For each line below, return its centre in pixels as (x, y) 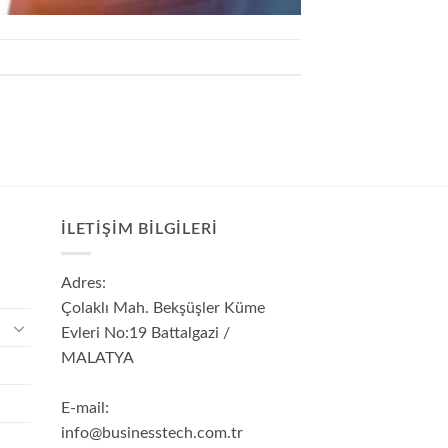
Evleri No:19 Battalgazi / (145, 333)
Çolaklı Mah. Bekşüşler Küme (163, 308)
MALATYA (97, 358)
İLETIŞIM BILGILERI (139, 228)
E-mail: (85, 408)
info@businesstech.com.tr (152, 433)
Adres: (83, 283)
